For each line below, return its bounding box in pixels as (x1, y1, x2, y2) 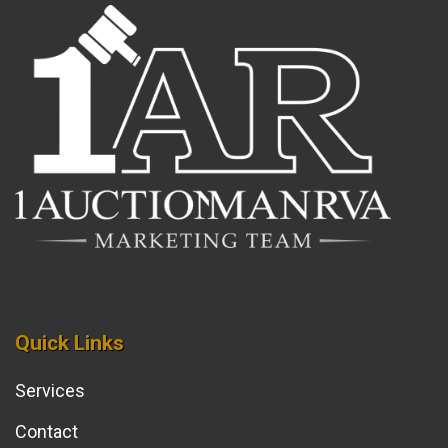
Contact (15, 420, 78, 442)
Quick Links (15, 330, 124, 355)
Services (15, 379, 85, 401)
